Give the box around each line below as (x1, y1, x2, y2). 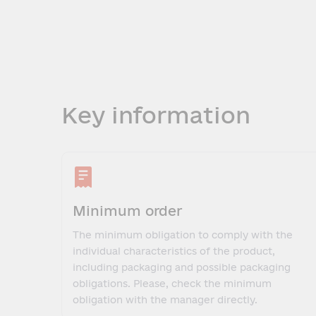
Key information (61, 102, 250, 128)
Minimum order (73, 203, 182, 219)
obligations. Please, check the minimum (73, 278, 272, 289)
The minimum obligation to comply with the (73, 229, 293, 241)
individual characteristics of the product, (73, 245, 275, 257)
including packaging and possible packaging (73, 262, 291, 273)
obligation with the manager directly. (73, 294, 257, 305)
